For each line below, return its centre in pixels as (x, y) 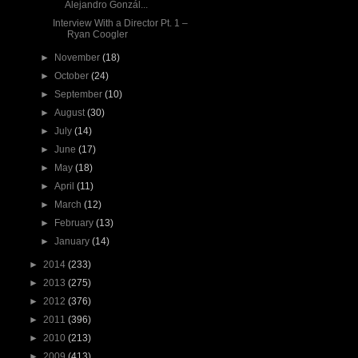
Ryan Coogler (96, 34)
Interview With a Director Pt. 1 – (120, 23)
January (74, 241)
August (71, 113)
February (76, 223)
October (73, 76)
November (79, 58)
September (80, 94)
